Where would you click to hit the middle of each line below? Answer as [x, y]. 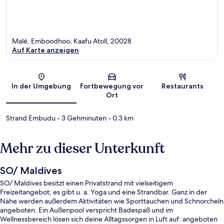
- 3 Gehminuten [81, 118]
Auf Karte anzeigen [45, 50]
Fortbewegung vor [112, 86]
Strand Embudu [31, 118]
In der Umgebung [41, 86]
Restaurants [183, 86]
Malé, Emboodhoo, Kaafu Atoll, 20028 [72, 41]
